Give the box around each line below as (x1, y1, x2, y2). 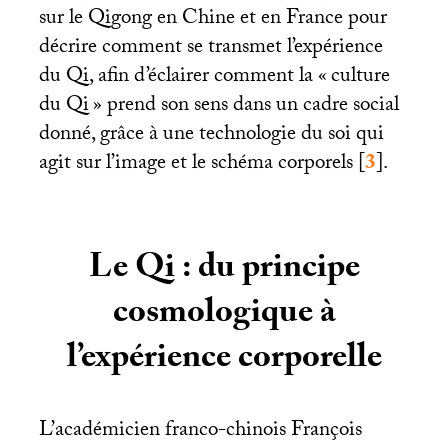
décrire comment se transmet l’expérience (38, 31, 383, 68)
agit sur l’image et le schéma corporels (38, 147, 353, 184)
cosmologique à (112, 286, 336, 345)
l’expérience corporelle (66, 331, 382, 390)
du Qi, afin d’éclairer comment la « (38, 60, 327, 97)
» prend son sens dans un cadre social (92, 89, 399, 126)
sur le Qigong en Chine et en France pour (38, 2, 387, 39)
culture (330, 60, 390, 97)
